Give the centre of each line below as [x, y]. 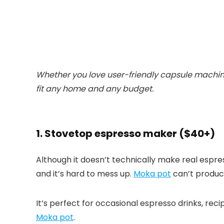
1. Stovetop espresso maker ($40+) [125, 133]
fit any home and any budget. [95, 88]
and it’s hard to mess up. [85, 173]
